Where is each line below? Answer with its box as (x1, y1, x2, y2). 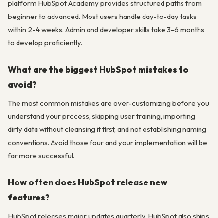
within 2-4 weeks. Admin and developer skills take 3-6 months (8, 24, 204, 34)
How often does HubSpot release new (8, 177, 167, 188)
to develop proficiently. (8, 37, 82, 47)
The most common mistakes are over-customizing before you (8, 98, 209, 108)
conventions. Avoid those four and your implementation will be (8, 137, 207, 147)
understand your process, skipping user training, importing (8, 111, 195, 121)
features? (8, 192, 50, 203)
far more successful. (8, 150, 74, 160)
